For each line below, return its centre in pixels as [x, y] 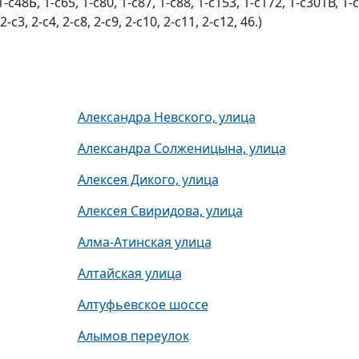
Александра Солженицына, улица [182, 148]
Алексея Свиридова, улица [160, 211]
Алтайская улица [129, 273]
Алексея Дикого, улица [148, 179]
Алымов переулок [133, 336]
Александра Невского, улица [166, 117]
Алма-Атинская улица [144, 242]
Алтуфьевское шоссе [143, 305]
